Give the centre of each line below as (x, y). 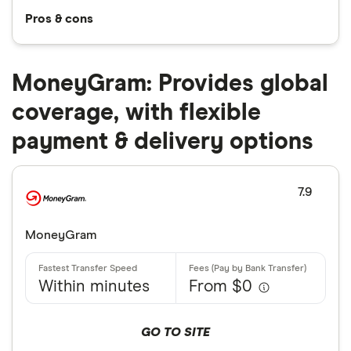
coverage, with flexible (136, 113)
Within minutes (94, 288)
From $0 (221, 288)
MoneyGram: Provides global (170, 84)
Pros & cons (59, 19)
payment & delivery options (163, 142)
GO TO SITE (175, 333)
